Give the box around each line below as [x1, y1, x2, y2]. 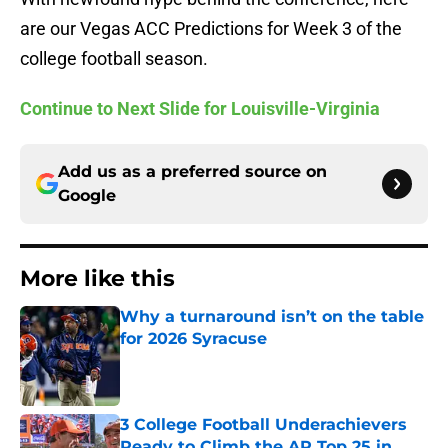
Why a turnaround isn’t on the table [120, 307, 424, 327]
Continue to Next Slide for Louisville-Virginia [20, 98, 380, 120]
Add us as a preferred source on [58, 162, 327, 182]
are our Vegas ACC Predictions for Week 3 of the [20, 18, 402, 40]
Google [58, 186, 116, 206]
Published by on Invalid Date [119, 350, 293, 367]
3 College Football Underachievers [120, 415, 407, 435]
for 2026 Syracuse [120, 329, 267, 349]
